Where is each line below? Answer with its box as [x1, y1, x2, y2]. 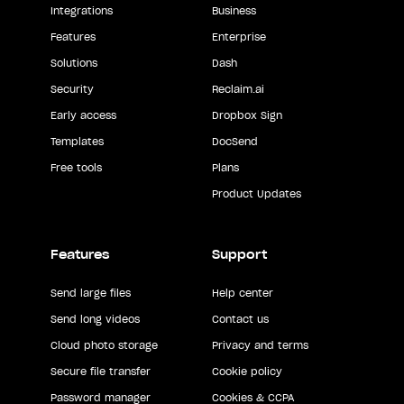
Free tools [50, 161, 102, 174]
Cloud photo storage [50, 338, 158, 352]
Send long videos [50, 312, 140, 326]
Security [50, 82, 94, 96]
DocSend [211, 134, 258, 148]
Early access [50, 108, 116, 122]
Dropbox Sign [211, 108, 282, 122]
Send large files [50, 286, 131, 299]
